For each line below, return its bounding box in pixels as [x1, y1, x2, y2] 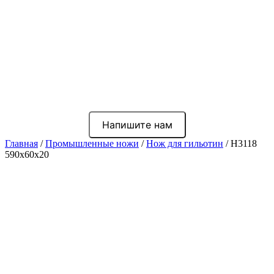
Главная [5, 138, 38, 149]
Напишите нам [102, 119, 172, 131]
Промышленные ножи [45, 138, 139, 149]
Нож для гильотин [146, 138, 223, 149]
